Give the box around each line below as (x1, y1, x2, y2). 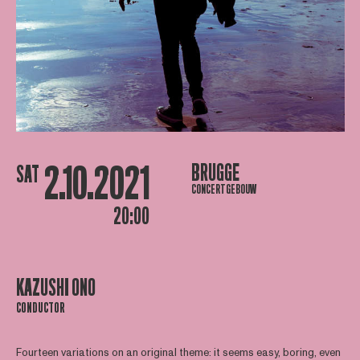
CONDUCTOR (15, 300, 65, 317)
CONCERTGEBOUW (190, 182, 256, 198)
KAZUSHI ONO (15, 276, 96, 301)
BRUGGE (190, 161, 239, 186)
